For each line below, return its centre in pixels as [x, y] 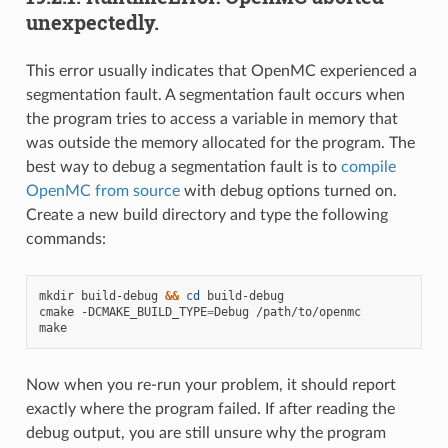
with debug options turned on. [288, 190]
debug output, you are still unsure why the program [205, 432]
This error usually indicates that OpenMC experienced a [221, 70]
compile [368, 166]
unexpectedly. [92, 21]
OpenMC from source [102, 190]
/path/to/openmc [308, 311]
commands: [65, 238]
